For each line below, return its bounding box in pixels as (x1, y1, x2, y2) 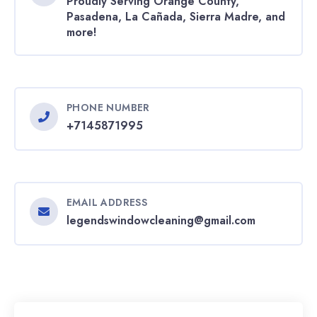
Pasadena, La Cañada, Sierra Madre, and (67, 8, 285, 25)
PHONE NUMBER (67, 100, 150, 115)
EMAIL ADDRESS (67, 195, 148, 209)
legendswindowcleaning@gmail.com (67, 212, 255, 229)
